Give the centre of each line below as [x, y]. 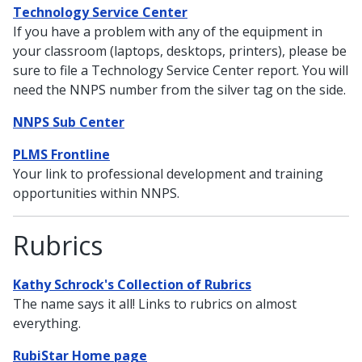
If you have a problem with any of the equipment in [168, 31]
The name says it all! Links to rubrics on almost [155, 303]
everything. [47, 323]
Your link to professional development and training [168, 173]
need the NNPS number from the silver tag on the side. [179, 89]
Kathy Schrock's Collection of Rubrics [132, 284]
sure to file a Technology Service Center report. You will [181, 70]
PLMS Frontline [61, 154]
